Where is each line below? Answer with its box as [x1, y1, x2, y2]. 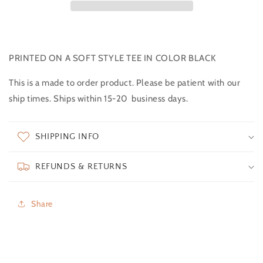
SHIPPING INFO [35, 131, 99, 141]
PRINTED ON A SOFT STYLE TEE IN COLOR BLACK [9, 52, 216, 63]
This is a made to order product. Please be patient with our [9, 77, 241, 88]
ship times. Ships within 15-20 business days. [9, 93, 191, 104]
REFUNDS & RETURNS [35, 161, 127, 171]
